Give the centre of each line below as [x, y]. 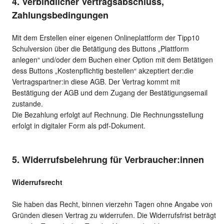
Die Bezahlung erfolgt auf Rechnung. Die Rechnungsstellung [108, 115]
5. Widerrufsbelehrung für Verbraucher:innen [108, 160]
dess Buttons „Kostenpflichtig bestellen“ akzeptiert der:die [103, 71]
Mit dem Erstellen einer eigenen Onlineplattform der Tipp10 [106, 38]
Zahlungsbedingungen [60, 15]
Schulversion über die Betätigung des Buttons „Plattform [100, 49]
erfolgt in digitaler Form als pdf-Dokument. [79, 126]
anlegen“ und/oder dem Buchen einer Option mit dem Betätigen [112, 60]
